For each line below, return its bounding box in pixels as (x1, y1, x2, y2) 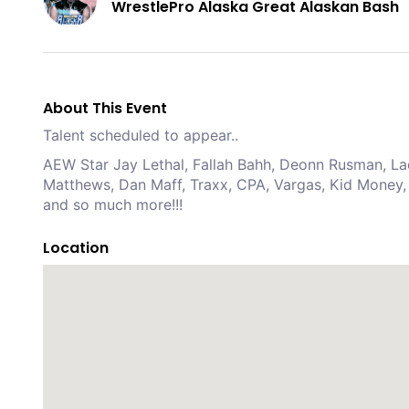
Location (43, 236, 109, 258)
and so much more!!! (43, 194, 183, 214)
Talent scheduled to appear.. (43, 125, 238, 144)
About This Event (43, 97, 167, 119)
